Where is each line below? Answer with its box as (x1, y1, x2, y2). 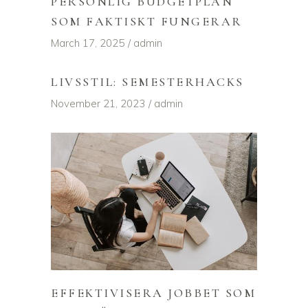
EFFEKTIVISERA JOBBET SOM (51, 285, 256, 301)
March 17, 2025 (51, 36, 124, 50)
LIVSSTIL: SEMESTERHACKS (51, 74, 244, 90)
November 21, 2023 (51, 97, 145, 111)
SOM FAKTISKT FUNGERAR (51, 14, 243, 30)
